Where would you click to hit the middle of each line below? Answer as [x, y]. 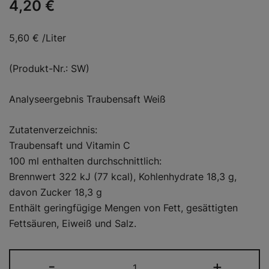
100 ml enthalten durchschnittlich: [85, 161]
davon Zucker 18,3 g [56, 192]
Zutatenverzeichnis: [53, 130]
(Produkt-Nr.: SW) [49, 69]
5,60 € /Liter [38, 38]
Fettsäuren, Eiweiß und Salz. [73, 224]
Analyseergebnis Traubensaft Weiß [87, 99]
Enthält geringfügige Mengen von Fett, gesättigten [123, 208]
